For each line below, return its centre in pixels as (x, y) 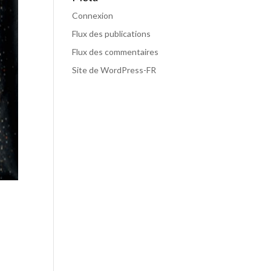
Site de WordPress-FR (114, 70)
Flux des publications (112, 34)
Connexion (93, 15)
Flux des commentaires (116, 52)
